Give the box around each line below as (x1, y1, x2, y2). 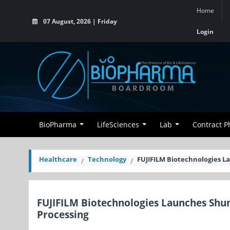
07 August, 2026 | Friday (42, 17, 117, 25)
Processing (37, 207, 89, 221)
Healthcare (39, 155, 77, 164)
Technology (88, 155, 126, 164)
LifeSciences (97, 120, 139, 129)
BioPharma (39, 120, 76, 129)
